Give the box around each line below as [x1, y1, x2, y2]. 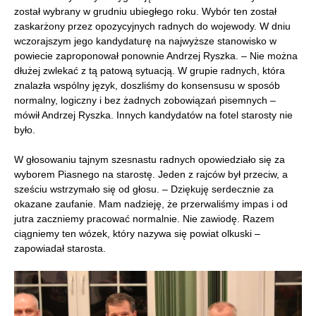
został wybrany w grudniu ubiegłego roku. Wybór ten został [14, 5, 276, 17]
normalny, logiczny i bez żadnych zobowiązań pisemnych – [14, 94, 276, 106]
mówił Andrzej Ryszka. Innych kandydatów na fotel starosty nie [14, 109, 293, 121]
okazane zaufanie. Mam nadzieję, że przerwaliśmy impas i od [14, 197, 288, 209]
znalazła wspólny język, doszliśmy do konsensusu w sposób [14, 79, 280, 91]
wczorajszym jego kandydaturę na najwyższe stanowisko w [14, 35, 276, 47]
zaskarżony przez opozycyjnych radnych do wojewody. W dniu [14, 20, 291, 32]
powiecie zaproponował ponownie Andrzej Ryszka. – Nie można [14, 49, 298, 61]
